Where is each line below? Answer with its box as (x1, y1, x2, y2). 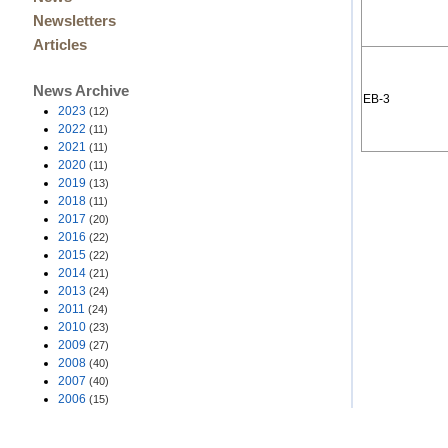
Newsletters (32, 12, 116, 29)
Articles (32, 36, 87, 53)
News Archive (32, 81, 129, 99)
